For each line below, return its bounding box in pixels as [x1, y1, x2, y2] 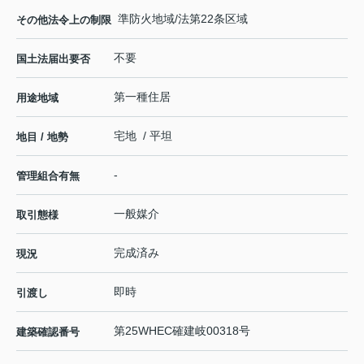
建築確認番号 [16, 326, 80, 339]
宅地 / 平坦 [114, 129, 172, 143]
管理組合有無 [16, 170, 80, 183]
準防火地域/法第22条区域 [118, 12, 248, 26]
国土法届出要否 [16, 53, 90, 66]
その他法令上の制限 [16, 14, 111, 27]
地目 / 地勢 [16, 131, 68, 144]
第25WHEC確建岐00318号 [114, 324, 250, 338]
